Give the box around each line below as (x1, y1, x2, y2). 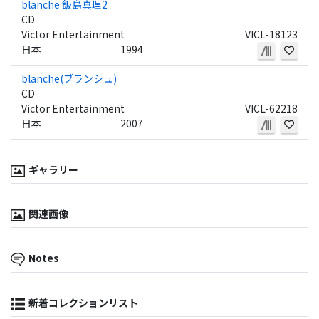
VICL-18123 (244, 27, 298, 42)
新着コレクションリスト (28, 295, 138, 310)
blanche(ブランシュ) (21, 71, 117, 86)
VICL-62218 (244, 101, 298, 116)
